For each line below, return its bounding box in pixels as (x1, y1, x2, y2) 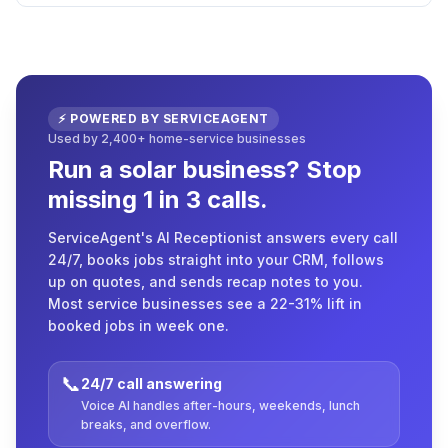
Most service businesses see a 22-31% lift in (48, 295, 362, 312)
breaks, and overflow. (81, 417, 211, 432)
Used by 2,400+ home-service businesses (48, 131, 306, 146)
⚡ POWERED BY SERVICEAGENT (58, 111, 270, 126)
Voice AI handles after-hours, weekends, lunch (81, 398, 360, 413)
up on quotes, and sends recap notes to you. (48, 273, 363, 290)
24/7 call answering (81, 375, 222, 392)
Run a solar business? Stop (48, 155, 362, 184)
